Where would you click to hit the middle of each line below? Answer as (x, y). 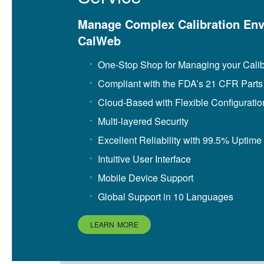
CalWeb (99, 40)
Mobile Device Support (146, 178)
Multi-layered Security (143, 121)
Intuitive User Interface (144, 159)
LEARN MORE (114, 224)
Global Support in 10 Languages (166, 197)
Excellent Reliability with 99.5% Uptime (180, 140)
